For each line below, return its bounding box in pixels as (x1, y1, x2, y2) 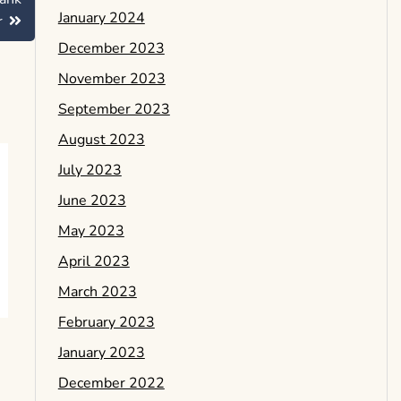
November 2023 (57, 68, 166, 89)
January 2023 (57, 342, 145, 363)
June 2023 (57, 190, 126, 210)
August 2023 (57, 129, 145, 149)
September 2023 (57, 98, 170, 119)
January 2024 (57, 7, 145, 28)
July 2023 (57, 159, 122, 180)
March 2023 (57, 281, 137, 302)
